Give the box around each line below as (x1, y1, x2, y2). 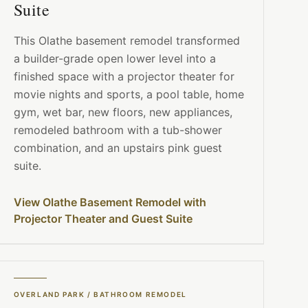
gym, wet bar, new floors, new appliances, (13, 105, 232, 120)
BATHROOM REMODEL (93, 290, 187, 299)
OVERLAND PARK (13, 290, 85, 299)
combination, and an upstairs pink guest (13, 141, 222, 155)
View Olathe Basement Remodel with (13, 195, 206, 210)
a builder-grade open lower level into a (13, 52, 216, 66)
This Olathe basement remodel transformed (13, 34, 240, 48)
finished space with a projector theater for (13, 69, 234, 84)
